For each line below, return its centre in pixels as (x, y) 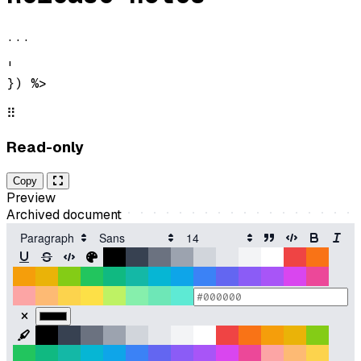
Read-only (45, 147)
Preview (31, 198)
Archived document (64, 215)
